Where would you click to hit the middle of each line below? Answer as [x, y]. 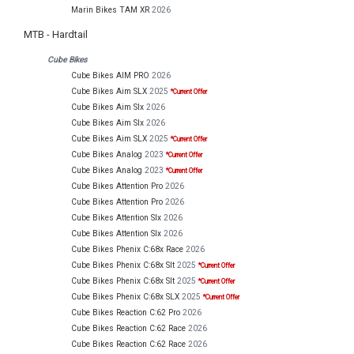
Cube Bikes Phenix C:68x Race [127, 250]
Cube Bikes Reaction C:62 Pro [126, 313]
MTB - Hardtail [56, 34]
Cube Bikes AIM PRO [110, 76]
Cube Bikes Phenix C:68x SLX [125, 297]
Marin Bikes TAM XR [110, 10]
